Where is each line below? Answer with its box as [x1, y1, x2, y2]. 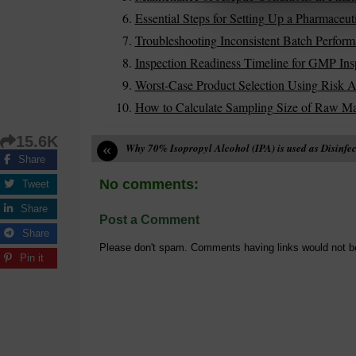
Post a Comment [99, 212, 199, 226]
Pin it [20, 252, 44, 265]
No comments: [99, 176, 199, 192]
